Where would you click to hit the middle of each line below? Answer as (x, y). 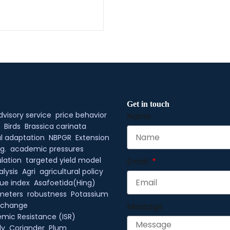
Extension (92, 138)
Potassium (89, 194)
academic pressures (47, 149)
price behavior (81, 115)
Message (145, 207)
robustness (47, 194)
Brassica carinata (55, 126)
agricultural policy (71, 171)
